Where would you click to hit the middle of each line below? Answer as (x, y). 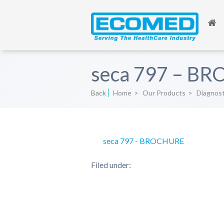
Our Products (164, 93)
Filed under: (111, 165)
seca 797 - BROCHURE (143, 141)
